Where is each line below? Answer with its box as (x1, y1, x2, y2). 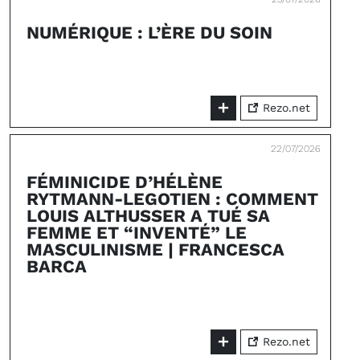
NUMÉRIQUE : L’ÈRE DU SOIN (27, 22, 272, 43)
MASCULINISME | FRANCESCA (27, 239, 284, 260)
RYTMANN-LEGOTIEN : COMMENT (27, 189, 318, 209)
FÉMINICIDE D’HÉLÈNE (27, 172, 223, 192)
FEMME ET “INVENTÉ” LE (27, 223, 247, 243)
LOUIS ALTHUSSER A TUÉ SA (27, 206, 270, 226)
